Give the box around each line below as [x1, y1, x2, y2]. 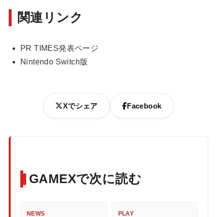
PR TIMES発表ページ [20, 44, 99, 53]
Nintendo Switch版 [20, 58, 88, 66]
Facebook [127, 102, 162, 110]
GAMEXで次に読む [29, 172, 141, 186]
